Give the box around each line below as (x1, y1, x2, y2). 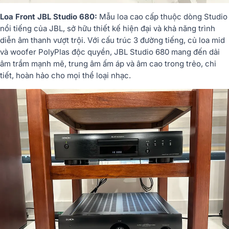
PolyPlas (38, 47, 72, 57)
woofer (10, 47, 38, 57)
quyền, (87, 47, 114, 57)
